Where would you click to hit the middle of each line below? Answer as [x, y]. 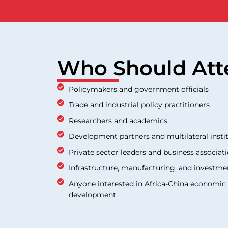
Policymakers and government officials [138, 89]
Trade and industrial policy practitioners [139, 105]
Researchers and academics [118, 120]
